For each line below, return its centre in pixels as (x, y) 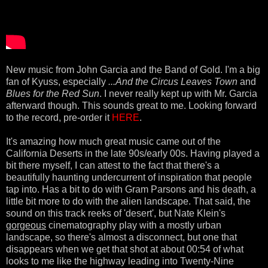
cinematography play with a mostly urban (134, 225)
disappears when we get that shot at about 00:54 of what (125, 249)
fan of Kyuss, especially (57, 81)
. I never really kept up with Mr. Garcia (178, 93)
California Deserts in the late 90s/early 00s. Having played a (133, 153)
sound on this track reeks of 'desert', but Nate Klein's (116, 213)
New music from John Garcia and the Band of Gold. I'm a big (133, 69)
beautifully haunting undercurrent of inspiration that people (129, 177)
